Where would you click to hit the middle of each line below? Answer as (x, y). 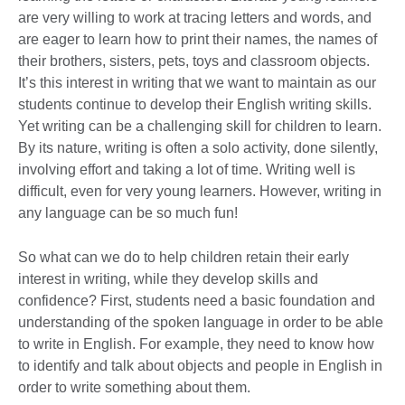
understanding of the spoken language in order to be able (201, 322)
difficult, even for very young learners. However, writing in (200, 191)
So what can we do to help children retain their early (184, 257)
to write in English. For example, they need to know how (196, 344)
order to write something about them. (134, 387)
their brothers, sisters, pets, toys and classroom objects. (194, 61)
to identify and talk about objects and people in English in (200, 365)
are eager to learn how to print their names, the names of (198, 39)
